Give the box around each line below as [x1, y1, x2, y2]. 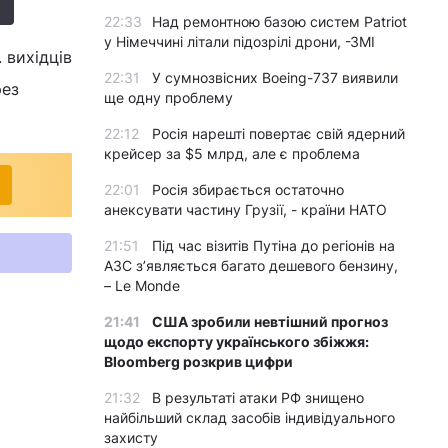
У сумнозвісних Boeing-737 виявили [152, 69, 398, 86]
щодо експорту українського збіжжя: [104, 333, 369, 350]
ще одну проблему [104, 89, 233, 106]
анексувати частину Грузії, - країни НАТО [104, 201, 387, 218]
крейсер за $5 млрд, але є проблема [104, 145, 360, 162]
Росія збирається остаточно [152, 181, 344, 198]
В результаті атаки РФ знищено [152, 389, 364, 406]
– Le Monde [104, 277, 180, 294]
